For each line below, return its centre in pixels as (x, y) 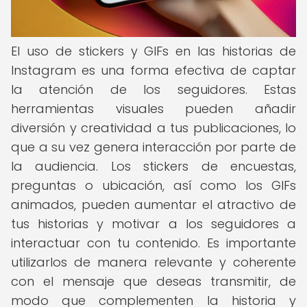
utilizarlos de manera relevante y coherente (153, 262)
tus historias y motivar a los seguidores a (153, 224)
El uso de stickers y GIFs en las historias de (153, 51)
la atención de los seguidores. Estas (153, 89)
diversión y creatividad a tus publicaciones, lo (153, 128)
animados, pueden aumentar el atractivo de (153, 205)
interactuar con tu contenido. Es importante (153, 243)
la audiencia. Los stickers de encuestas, (153, 166)
